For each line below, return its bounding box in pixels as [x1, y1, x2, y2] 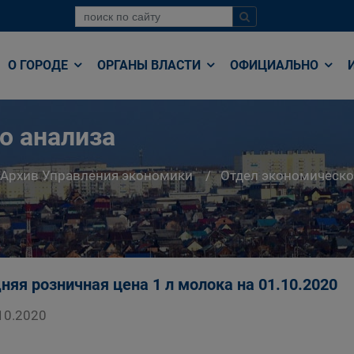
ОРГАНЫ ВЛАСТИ [97, 58, 204, 73]
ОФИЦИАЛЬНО [230, 58, 322, 73]
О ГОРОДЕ [8, 58, 71, 73]
